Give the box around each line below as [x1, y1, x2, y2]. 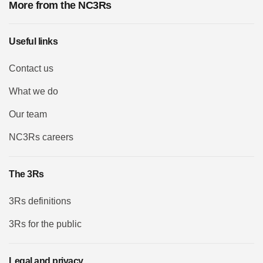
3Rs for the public [9, 218, 82, 229]
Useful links [9, 36, 58, 46]
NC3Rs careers [9, 131, 73, 142]
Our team [9, 109, 47, 119]
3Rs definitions [9, 195, 71, 206]
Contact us [9, 63, 53, 73]
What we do [9, 86, 58, 96]
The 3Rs [9, 168, 44, 179]
